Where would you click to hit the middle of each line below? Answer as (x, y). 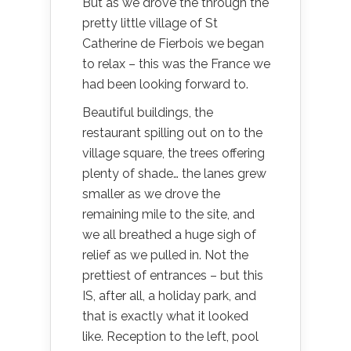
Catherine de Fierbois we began (173, 43)
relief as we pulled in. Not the (165, 255)
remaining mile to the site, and (168, 214)
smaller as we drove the (151, 194)
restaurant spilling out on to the (172, 133)
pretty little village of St (150, 23)
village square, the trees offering (174, 153)
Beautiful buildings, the (148, 112)
